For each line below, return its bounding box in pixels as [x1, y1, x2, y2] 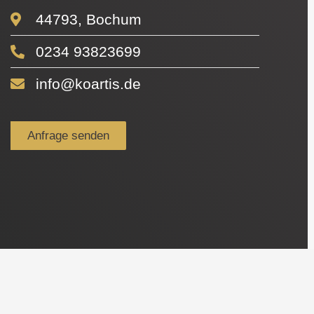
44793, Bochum [36, 11, 142, 27]
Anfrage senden [27, 128, 110, 142]
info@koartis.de [36, 75, 142, 92]
